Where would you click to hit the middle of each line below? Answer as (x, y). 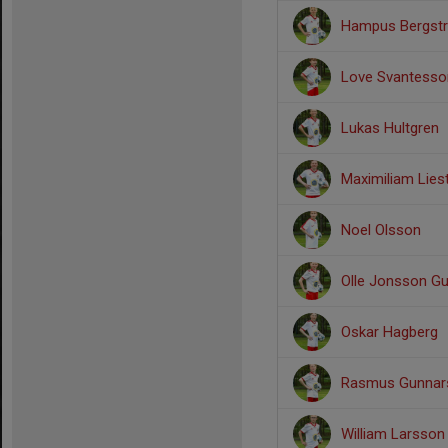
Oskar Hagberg (389, 332)
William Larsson (393, 434)
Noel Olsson (381, 230)
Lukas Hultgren (390, 128)
